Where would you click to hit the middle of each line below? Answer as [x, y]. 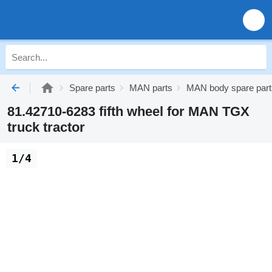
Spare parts [92, 88]
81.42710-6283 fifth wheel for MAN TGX [128, 111]
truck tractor [46, 127]
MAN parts [151, 88]
